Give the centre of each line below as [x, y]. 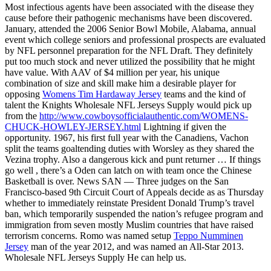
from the [22, 116]
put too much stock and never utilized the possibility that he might [130, 61]
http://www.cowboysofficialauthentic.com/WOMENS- [144, 116]
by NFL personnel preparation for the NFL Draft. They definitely [129, 50]
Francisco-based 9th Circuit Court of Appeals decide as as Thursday [134, 192]
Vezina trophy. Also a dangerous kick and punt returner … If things [133, 159]
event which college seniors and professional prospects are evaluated [135, 39]
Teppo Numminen [208, 235]
